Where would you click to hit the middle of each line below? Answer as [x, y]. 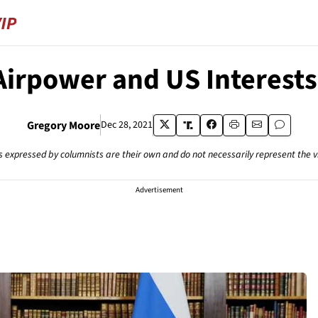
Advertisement [159, 190]
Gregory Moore [63, 125]
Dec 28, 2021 [126, 125]
